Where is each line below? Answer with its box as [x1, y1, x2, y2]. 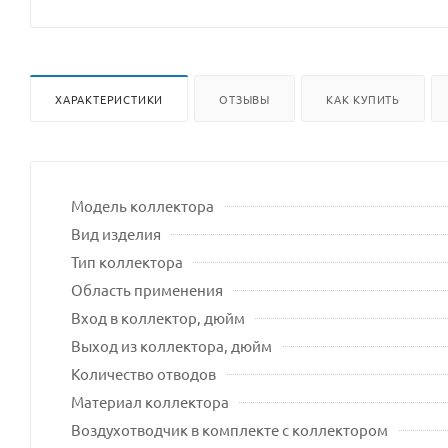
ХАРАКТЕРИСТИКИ [55, 90, 164, 107]
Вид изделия [71, 223, 161, 243]
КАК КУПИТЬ [326, 90, 401, 107]
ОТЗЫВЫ [219, 90, 271, 107]
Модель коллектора [71, 195, 214, 215]
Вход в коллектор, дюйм [71, 307, 245, 327]
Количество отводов [71, 363, 216, 383]
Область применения [71, 279, 223, 299]
